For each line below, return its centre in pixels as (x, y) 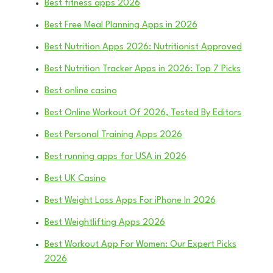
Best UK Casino (75, 179)
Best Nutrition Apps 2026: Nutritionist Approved (143, 47)
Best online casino (80, 91)
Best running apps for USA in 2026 (115, 157)
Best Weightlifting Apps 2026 (105, 222)
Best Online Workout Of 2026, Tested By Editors (143, 113)
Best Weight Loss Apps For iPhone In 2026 (130, 200)
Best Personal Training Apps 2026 (113, 135)
